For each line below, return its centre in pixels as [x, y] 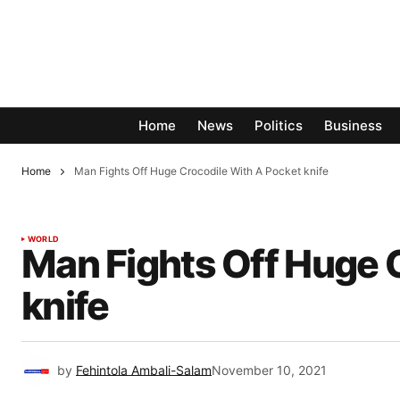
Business [353, 126]
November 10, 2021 [269, 371]
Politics [279, 126]
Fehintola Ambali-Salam [144, 371]
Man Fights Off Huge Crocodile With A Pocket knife [201, 171]
